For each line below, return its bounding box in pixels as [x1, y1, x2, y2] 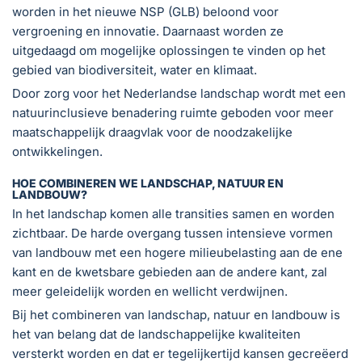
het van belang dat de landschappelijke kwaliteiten [12, 326, 301, 342]
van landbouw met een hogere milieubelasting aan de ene [12, 244, 343, 260]
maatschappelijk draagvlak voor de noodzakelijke [12, 124, 293, 140]
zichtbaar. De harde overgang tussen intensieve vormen [12, 225, 333, 241]
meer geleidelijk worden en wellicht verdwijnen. [12, 283, 288, 299]
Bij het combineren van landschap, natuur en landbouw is [12, 306, 340, 322]
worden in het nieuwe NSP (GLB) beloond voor [12, 3, 279, 19]
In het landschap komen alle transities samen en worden [12, 205, 335, 221]
